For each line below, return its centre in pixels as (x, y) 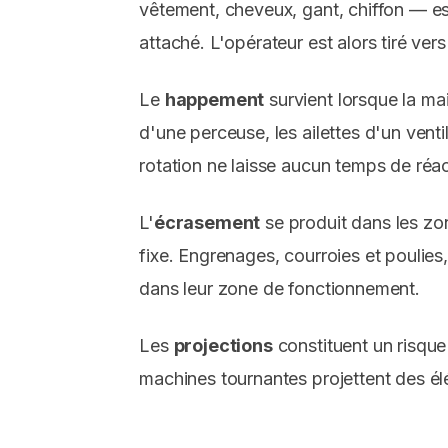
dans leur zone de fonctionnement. (279, 289)
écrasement (207, 223)
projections (223, 346)
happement (214, 100)
